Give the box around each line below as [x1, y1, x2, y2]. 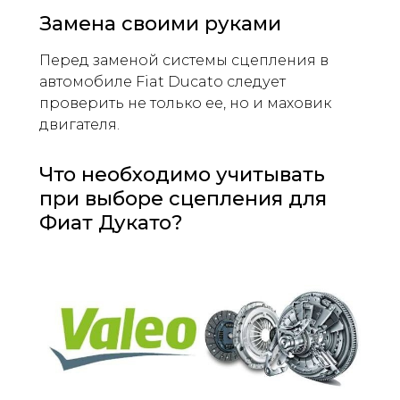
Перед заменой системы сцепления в [39, 51, 329, 69]
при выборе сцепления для [39, 186, 327, 211]
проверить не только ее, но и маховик [39, 94, 331, 112]
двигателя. [39, 115, 120, 133]
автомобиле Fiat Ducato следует [39, 72, 286, 90]
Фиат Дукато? [39, 210, 183, 235]
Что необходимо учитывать [39, 162, 325, 187]
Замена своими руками [39, 11, 281, 36]
